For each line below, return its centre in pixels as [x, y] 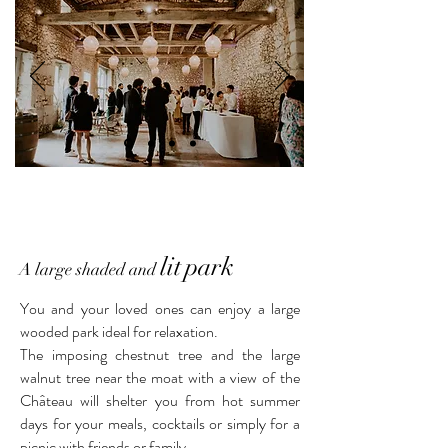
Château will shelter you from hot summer [160, 400]
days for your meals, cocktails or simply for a [160, 423]
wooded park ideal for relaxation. [119, 331]
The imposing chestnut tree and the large [160, 354]
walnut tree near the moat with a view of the [160, 377]
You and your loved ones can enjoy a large [160, 308]
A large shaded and [89, 269]
